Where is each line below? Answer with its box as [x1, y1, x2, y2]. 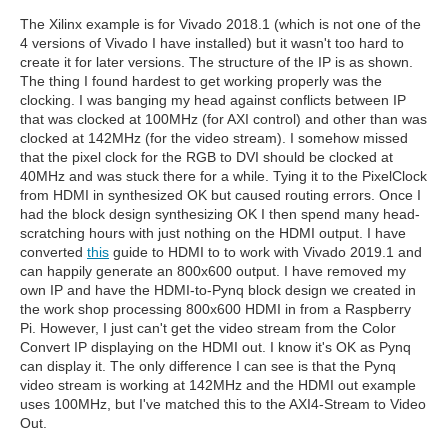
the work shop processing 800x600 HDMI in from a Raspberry [20, 300, 411, 317]
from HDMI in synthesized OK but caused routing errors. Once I [20, 186, 421, 203]
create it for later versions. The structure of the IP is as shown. [20, 53, 413, 70]
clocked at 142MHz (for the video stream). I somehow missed [20, 129, 408, 146]
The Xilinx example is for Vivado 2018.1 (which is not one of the [20, 15, 421, 32]
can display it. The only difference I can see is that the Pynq [20, 357, 396, 374]
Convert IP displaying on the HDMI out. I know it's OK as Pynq [20, 338, 411, 355]
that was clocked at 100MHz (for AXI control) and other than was [20, 110, 427, 127]
